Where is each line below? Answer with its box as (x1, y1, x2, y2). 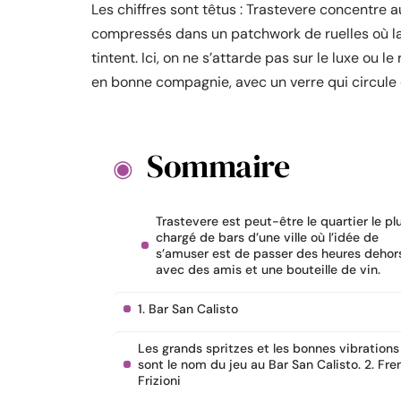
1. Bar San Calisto (138, 301, 238, 317)
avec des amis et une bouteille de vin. (156, 261, 380, 277)
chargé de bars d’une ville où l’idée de (156, 229, 379, 245)
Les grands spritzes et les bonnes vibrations (138, 340, 399, 356)
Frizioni (138, 372, 181, 388)
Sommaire (147, 144, 289, 188)
